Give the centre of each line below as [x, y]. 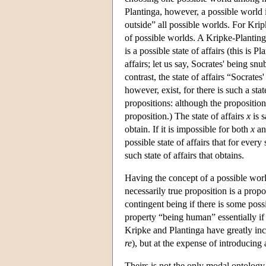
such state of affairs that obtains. [184, 155]
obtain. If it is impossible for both [188, 129]
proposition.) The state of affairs [186, 116]
